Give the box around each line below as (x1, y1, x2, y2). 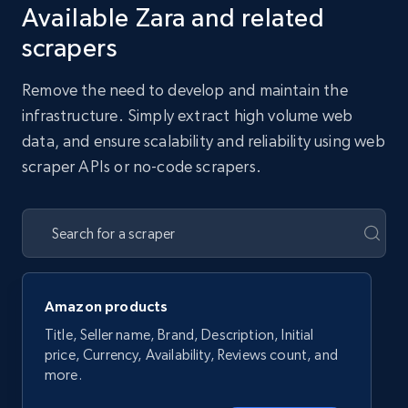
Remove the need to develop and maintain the (22, 80, 348, 99)
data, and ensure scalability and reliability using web (22, 131, 385, 150)
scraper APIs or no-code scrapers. (22, 157, 261, 176)
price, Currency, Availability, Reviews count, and (45, 346, 338, 363)
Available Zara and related (22, 3, 325, 32)
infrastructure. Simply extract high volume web (22, 106, 353, 125)
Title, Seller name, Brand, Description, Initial (45, 326, 314, 343)
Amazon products (45, 298, 168, 314)
